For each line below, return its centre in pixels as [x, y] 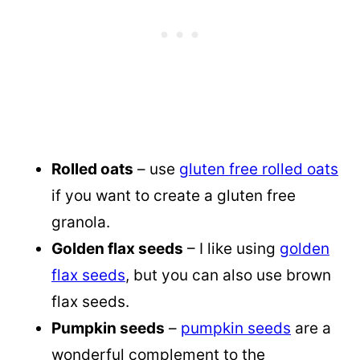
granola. [81, 223]
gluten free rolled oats [259, 170]
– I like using [231, 249]
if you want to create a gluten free [174, 196]
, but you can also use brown [228, 276]
